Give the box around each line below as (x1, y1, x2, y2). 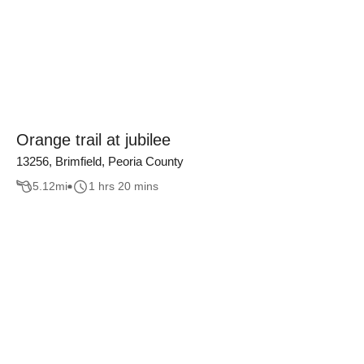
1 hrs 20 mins (89, 180, 158, 193)
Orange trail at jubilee (16, 131, 171, 149)
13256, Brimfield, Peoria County (16, 154, 184, 168)
